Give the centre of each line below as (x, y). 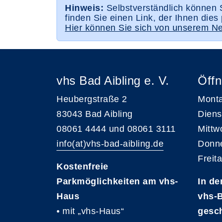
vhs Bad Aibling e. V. (113, 81)
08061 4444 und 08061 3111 (116, 129)
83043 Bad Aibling (95, 114)
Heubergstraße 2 (92, 99)
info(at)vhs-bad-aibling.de (110, 144)
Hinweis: (84, 8)
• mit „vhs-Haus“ (90, 211)
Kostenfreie (83, 167)
